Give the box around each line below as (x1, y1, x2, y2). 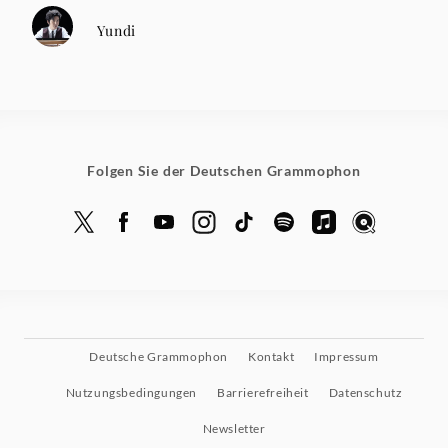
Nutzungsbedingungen (65, 385, 198, 401)
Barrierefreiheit (217, 385, 309, 401)
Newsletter (202, 421, 266, 437)
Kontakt (248, 349, 295, 365)
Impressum (314, 349, 379, 365)
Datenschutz (328, 385, 403, 401)
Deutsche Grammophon (89, 349, 229, 365)
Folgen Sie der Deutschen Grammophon (87, 162, 361, 180)
